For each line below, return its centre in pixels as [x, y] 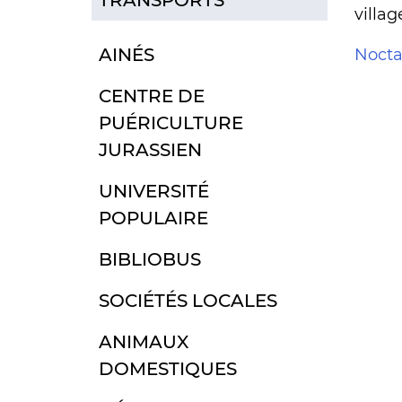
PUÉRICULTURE [171, 122]
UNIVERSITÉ [154, 191]
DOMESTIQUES [168, 368]
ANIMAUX [144, 341]
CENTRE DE [152, 96]
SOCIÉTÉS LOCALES [188, 300]
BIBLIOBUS [150, 259]
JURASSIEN [150, 149]
